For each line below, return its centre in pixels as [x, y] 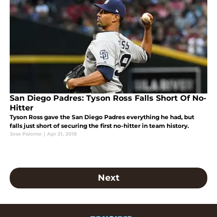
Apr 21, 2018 [62, 134]
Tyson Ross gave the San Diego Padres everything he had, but [102, 117]
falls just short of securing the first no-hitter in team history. [99, 126]
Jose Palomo [26, 134]
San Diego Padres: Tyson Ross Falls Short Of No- [108, 98]
